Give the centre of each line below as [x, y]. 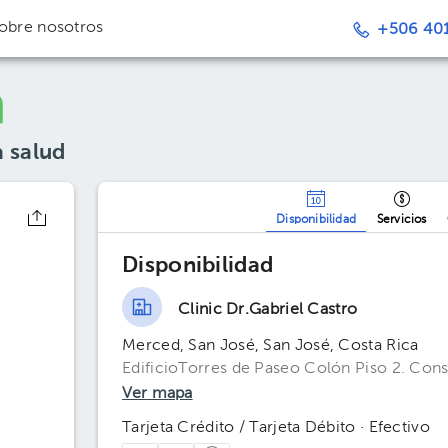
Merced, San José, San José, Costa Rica [270, 346]
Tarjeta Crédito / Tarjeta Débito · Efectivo [276, 428]
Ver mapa [157, 394]
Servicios [401, 220]
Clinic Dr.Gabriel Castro [268, 309]
